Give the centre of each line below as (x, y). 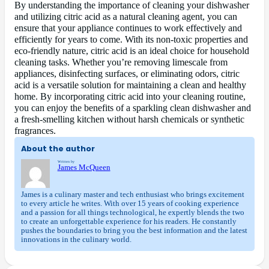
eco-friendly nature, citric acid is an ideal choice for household (132, 51)
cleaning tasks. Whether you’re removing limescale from (121, 62)
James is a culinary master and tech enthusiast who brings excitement (132, 195)
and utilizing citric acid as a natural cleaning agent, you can (126, 17)
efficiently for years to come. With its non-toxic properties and (131, 39)
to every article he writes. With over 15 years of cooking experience (130, 204)
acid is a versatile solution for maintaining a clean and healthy (130, 85)
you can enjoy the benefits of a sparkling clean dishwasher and (133, 108)
